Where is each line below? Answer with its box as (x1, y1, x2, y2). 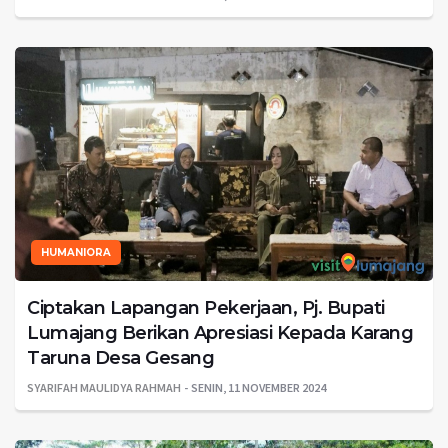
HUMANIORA (41, 246, 111, 260)
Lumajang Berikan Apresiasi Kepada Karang (27, 322, 413, 345)
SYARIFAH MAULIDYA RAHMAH (27, 380, 181, 396)
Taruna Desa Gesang (27, 347, 214, 370)
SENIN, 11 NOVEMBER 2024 (191, 380, 326, 396)
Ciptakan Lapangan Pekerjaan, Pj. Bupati (27, 297, 385, 320)
